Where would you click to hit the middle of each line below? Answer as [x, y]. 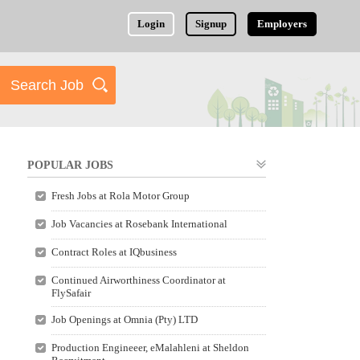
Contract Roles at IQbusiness [114, 252]
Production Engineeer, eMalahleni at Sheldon [150, 348]
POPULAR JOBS [70, 165]
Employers [282, 24]
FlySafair [71, 293]
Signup [211, 24]
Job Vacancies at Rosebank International [139, 224]
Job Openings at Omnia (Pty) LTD [124, 319]
